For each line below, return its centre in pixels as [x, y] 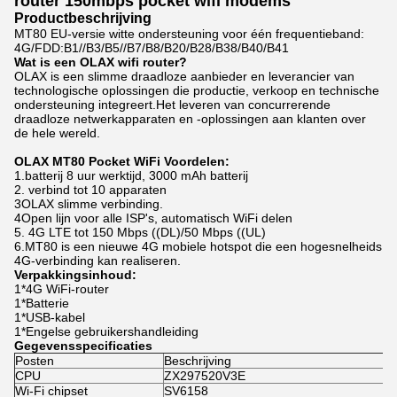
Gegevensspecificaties [83, 346]
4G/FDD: [39, 48]
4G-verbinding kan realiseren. [97, 261]
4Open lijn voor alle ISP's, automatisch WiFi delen [153, 218]
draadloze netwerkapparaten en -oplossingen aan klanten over [190, 119]
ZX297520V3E [205, 376]
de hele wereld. [57, 133]
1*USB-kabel [50, 317]
